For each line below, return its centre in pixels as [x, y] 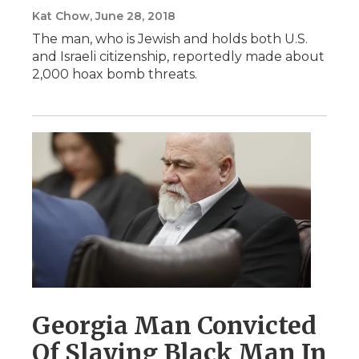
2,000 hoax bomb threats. [115, 74]
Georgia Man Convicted [174, 325]
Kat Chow [61, 16]
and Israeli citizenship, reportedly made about [178, 56]
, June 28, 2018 [133, 16]
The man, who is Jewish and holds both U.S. [170, 39]
